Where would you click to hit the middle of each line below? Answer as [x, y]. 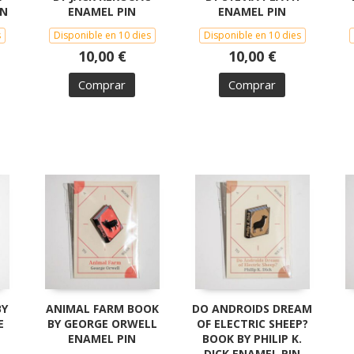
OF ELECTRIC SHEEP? [252, 323]
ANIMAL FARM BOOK [102, 308]
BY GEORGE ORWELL [102, 323]
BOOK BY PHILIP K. [252, 338]
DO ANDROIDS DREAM [252, 308]
